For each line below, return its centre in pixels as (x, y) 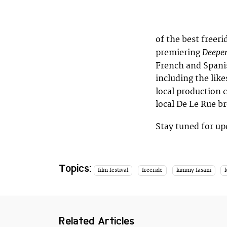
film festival (113, 171)
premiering (179, 52)
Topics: (75, 168)
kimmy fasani (194, 171)
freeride (152, 171)
